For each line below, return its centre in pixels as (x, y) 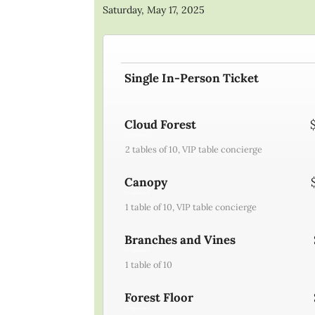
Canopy (146, 182)
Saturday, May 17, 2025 (154, 9)
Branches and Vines (180, 239)
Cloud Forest (161, 124)
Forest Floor (159, 297)
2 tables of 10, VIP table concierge (194, 149)
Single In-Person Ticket (192, 78)
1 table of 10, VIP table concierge (191, 206)
